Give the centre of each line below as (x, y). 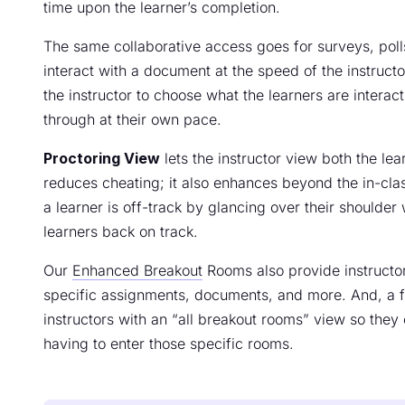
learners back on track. (121, 231)
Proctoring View (102, 158)
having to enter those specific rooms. (169, 343)
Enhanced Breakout (137, 270)
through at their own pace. (132, 119)
